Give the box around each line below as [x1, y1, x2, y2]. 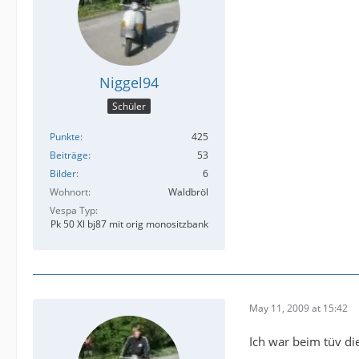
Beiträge [50, 148, 88, 163]
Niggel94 [99, 72, 159, 92]
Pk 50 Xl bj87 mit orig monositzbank [50, 217, 208, 232]
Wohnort [50, 185, 88, 200]
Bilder [50, 167, 76, 181]
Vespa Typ [50, 204, 95, 218]
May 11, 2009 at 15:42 [249, 301, 348, 315]
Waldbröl [168, 185, 208, 200]
